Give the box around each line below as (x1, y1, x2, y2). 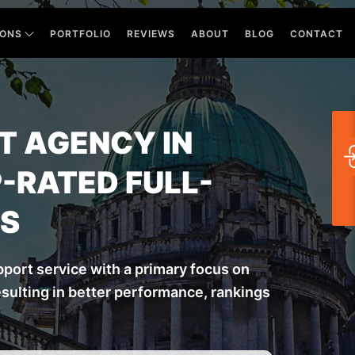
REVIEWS (126, 27, 175, 40)
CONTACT (289, 27, 343, 40)
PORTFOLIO (49, 27, 111, 40)
